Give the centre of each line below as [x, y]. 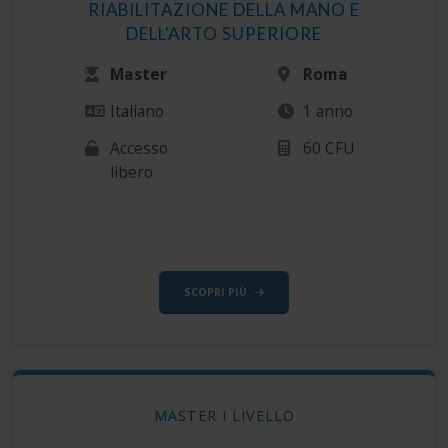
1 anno [328, 111]
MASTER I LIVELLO [224, 415]
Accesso [139, 148]
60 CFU [329, 148]
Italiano [137, 111]
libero [132, 172]
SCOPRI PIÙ [215, 292]
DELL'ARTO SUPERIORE [224, 34]
